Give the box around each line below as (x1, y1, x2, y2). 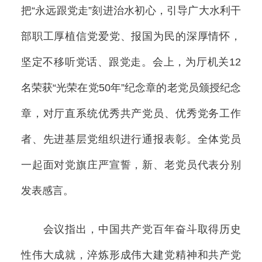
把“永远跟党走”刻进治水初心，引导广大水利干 (20, 4, 242, 16)
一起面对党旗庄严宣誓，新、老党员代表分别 (20, 158, 242, 171)
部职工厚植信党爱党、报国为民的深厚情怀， (20, 30, 242, 42)
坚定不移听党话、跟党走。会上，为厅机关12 (20, 56, 242, 68)
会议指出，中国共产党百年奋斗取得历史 (20, 223, 242, 235)
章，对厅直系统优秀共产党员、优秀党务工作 (20, 107, 242, 119)
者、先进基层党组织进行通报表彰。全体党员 (20, 133, 242, 145)
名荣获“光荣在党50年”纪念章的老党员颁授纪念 (20, 81, 242, 94)
